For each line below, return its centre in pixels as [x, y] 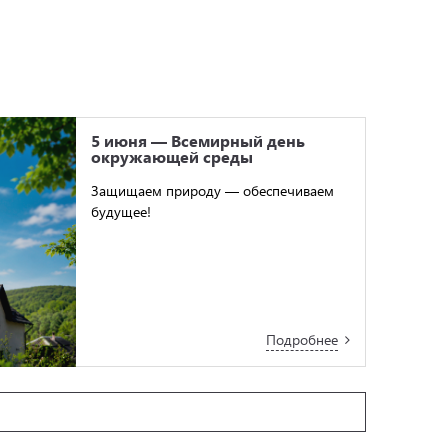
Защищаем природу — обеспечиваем [212, 191]
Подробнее [302, 340]
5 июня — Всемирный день [198, 141]
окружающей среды [172, 157]
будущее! [121, 212]
